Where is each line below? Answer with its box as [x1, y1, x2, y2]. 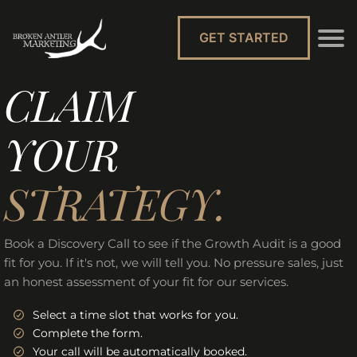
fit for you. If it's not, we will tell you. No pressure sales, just [4, 255, 343, 270]
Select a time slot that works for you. [33, 308, 239, 322]
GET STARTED [199, 29, 288, 45]
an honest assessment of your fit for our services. [4, 274, 288, 289]
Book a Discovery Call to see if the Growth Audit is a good [4, 236, 341, 251]
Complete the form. [33, 326, 143, 340]
